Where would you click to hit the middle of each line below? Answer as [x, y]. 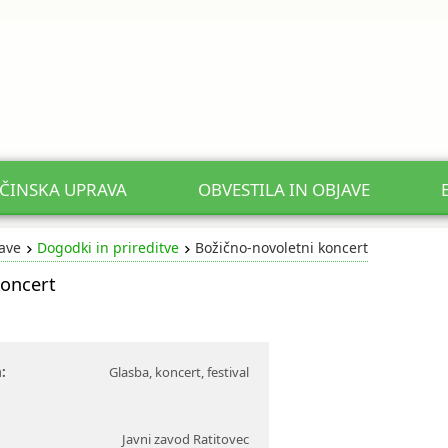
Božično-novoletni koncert [281, 247]
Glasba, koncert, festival [178, 372]
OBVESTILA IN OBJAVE [284, 189]
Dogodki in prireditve [107, 247]
